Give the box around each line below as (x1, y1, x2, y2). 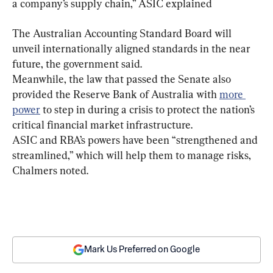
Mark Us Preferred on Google (84, 245, 200, 254)
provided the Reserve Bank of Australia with (12, 88, 219, 101)
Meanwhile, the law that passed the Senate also (12, 73, 233, 85)
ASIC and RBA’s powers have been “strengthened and (12, 133, 260, 146)
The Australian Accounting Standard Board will (12, 27, 234, 40)
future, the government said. (12, 57, 142, 70)
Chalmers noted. (12, 164, 88, 177)
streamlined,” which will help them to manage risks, (12, 149, 253, 161)
